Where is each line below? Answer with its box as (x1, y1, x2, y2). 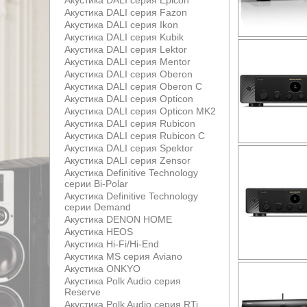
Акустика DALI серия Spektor (64, 143, 193, 153)
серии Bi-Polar (64, 178, 128, 189)
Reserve (64, 286, 101, 297)
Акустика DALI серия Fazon (64, 7, 187, 18)
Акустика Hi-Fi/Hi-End (64, 238, 159, 249)
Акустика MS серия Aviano (64, 251, 182, 262)
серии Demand (64, 201, 131, 212)
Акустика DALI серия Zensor (64, 155, 191, 166)
